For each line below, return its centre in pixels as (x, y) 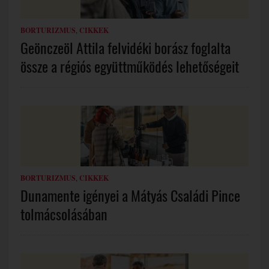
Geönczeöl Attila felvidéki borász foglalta (125, 48)
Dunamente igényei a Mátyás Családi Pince (130, 195)
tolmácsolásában (64, 214)
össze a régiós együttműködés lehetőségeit (129, 66)
